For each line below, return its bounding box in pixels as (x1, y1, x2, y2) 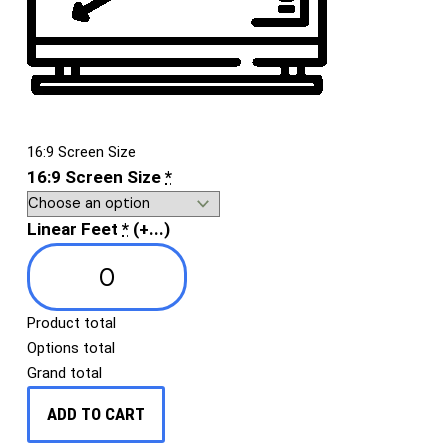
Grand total (27, 364, 102, 383)
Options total (27, 339, 115, 358)
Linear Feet (27, 219, 118, 240)
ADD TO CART (47, 404, 145, 425)
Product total (27, 314, 116, 333)
